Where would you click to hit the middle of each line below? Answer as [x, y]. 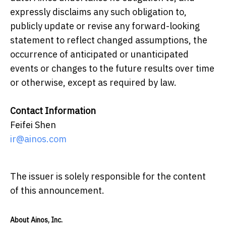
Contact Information [53, 111]
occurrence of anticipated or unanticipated [99, 54]
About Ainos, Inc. [36, 220]
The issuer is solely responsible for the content [108, 177]
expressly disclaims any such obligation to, [98, 12]
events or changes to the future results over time [112, 69]
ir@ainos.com [38, 139]
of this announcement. [57, 191]
